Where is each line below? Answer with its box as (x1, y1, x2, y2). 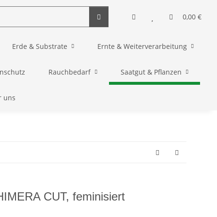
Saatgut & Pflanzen (120, 67, 182, 77)
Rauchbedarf (48, 67, 91, 77)
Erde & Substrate (12, 42, 67, 51)
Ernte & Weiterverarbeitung (97, 42, 187, 51)
